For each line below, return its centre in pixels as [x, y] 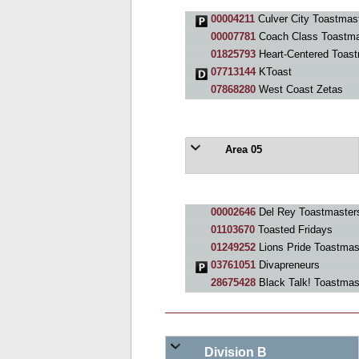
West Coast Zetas [299, 89]
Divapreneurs [287, 265]
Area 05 [242, 149]
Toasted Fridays [293, 230]
